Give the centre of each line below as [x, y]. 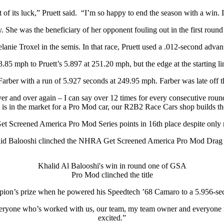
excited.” [112, 218]
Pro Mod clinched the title [112, 175]
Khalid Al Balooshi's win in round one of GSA [112, 166]
